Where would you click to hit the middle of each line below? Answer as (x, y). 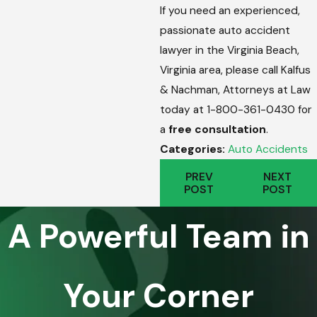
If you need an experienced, (230, 10)
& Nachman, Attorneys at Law (235, 90)
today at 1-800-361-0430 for (236, 109)
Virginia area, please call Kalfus (235, 70)
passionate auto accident (225, 30)
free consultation (217, 129)
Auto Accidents (267, 149)
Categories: (194, 149)
